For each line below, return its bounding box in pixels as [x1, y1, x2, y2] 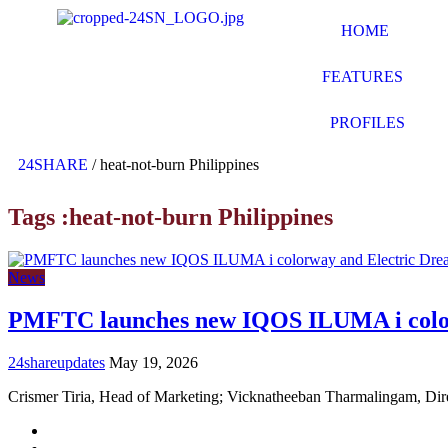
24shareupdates [8, 353, 105, 371]
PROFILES [329, 114, 405, 131]
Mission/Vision [48, 421, 143, 439]
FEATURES [322, 68, 404, 85]
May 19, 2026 [109, 353, 198, 371]
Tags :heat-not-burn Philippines [8, 203, 333, 230]
